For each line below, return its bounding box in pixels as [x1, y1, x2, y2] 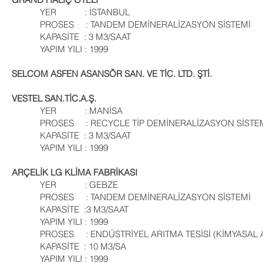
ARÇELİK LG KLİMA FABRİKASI [12, 167, 137, 178]
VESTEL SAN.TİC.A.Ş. [12, 93, 96, 104]
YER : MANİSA [12, 105, 123, 116]
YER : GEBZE [12, 179, 118, 190]
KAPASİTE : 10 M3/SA [12, 241, 126, 252]
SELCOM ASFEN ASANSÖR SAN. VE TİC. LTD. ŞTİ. [12, 68, 212, 79]
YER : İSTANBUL [12, 6, 130, 18]
